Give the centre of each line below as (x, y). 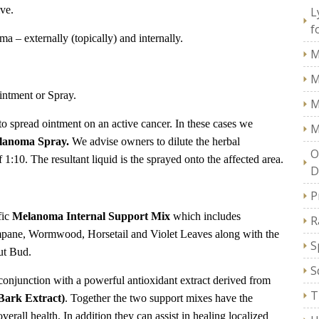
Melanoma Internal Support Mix (93, 216)
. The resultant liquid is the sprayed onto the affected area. (154, 159)
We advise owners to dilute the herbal (155, 142)
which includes (207, 216)
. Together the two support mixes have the (159, 298)
